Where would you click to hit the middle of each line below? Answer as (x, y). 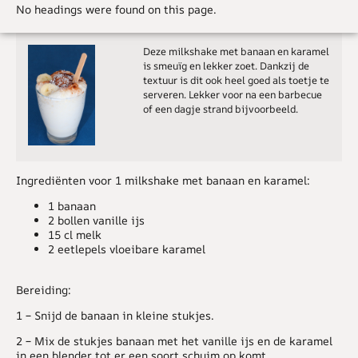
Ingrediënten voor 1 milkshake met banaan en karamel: (163, 180)
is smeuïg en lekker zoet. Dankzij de (226, 66)
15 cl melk (75, 235)
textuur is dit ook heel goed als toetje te (236, 80)
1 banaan (72, 206)
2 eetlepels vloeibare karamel (127, 249)
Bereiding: (44, 289)
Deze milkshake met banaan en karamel (236, 51)
